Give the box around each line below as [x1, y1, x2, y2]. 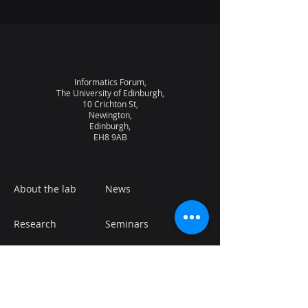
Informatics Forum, [74, 76, 146, 87]
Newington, [88, 109, 132, 120]
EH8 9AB [93, 131, 127, 142]
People [14, 250, 45, 264]
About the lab [14, 181, 76, 195]
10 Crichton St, [82, 98, 138, 109]
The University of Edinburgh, [56, 87, 164, 98]
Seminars [105, 217, 148, 230]
